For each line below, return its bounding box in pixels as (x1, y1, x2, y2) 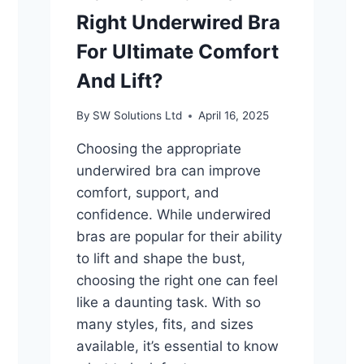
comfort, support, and (76, 184, 219, 201)
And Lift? (76, 69, 163, 93)
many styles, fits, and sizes (76, 316, 253, 332)
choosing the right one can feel (76, 272, 278, 288)
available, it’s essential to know (76, 338, 279, 354)
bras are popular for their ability (76, 228, 282, 245)
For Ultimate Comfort (76, 40, 279, 64)
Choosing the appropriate (76, 141, 241, 157)
